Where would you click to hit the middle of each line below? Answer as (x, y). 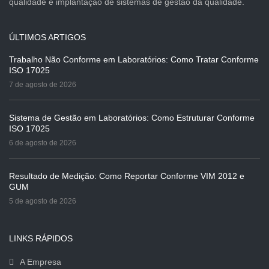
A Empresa (41, 261)
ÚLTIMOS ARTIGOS (47, 37)
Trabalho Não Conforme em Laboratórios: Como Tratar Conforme (134, 59)
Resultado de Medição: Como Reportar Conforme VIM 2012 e (127, 176)
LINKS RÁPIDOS (41, 238)
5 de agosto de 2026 (43, 201)
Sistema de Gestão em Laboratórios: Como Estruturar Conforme (132, 117)
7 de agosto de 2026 (43, 84)
